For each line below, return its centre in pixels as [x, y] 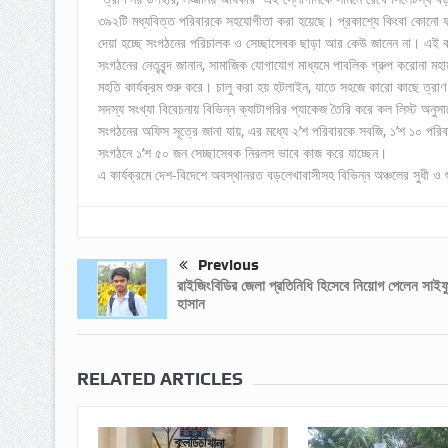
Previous [228, 265]
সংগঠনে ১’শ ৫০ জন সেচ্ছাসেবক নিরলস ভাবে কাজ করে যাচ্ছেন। [242, 153]
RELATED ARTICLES [159, 379]
